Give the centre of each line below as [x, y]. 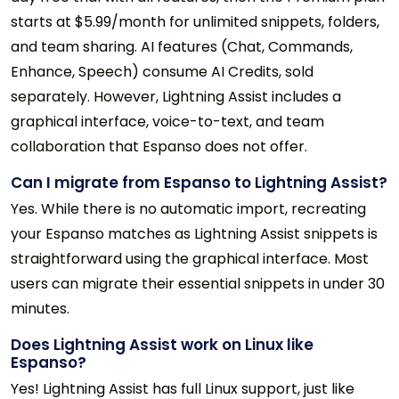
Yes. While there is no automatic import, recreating [188, 208]
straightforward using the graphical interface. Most [190, 258]
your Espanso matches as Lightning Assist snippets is [194, 233]
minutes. [40, 308]
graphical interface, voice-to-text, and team [167, 121]
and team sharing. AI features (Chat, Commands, [182, 46]
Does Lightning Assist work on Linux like [162, 344]
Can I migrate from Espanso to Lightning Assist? [199, 182]
